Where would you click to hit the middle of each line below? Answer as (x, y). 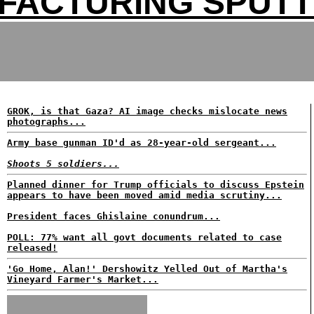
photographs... (46, 122)
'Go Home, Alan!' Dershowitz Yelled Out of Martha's (147, 269)
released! (32, 248)
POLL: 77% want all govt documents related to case (144, 237)
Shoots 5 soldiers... (63, 164)
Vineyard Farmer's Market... (83, 279)
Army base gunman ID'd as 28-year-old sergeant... (142, 143)
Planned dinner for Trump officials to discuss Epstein (156, 185)
